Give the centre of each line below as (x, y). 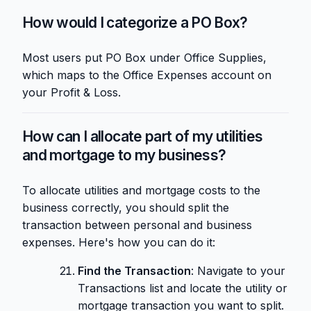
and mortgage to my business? (124, 155)
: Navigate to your (238, 271)
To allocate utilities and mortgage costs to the (141, 191)
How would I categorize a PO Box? (135, 23)
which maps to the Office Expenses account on (147, 75)
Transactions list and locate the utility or (183, 288)
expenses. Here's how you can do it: (119, 243)
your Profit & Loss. (72, 93)
